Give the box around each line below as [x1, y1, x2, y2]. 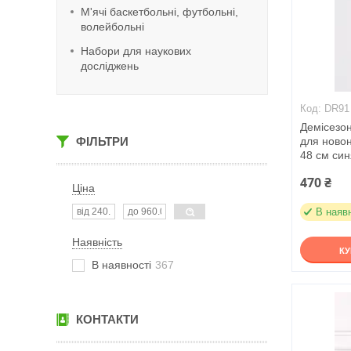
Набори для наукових [81, 45, 191, 57]
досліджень [81, 60, 139, 72]
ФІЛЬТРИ [76, 135, 128, 148]
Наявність [72, 236, 122, 248]
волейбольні [81, 20, 144, 33]
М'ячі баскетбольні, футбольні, [81, 5, 238, 18]
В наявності [92, 259, 151, 271]
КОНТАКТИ [76, 313, 139, 326]
